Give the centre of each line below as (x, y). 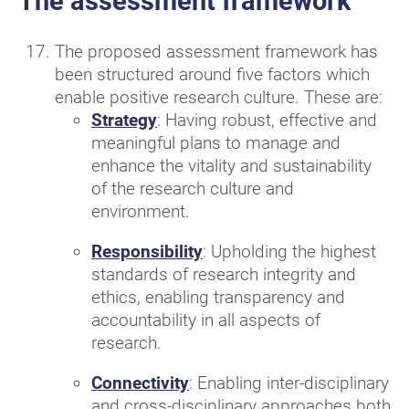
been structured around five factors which (212, 74)
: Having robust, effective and (267, 120)
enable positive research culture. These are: (219, 97)
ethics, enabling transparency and (218, 297)
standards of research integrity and (224, 274)
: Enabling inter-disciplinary (289, 383)
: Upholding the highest (289, 251)
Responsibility (147, 251)
